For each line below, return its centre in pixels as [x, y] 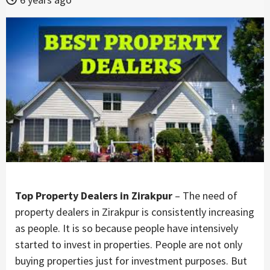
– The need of [205, 195]
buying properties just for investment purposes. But [131, 260]
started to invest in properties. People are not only [129, 244]
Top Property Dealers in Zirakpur [94, 195]
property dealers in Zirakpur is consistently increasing [135, 212]
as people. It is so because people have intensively [127, 228]
